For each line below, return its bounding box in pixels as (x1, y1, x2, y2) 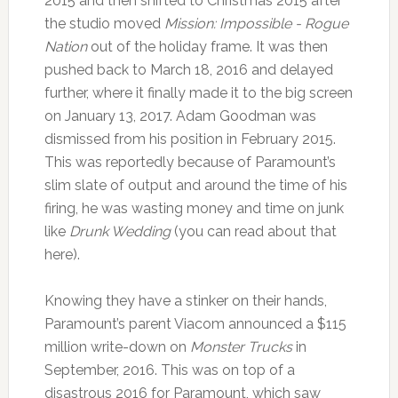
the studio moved (44, 14, 164, 32)
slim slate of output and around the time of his (44, 176, 347, 194)
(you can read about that (170, 222, 337, 240)
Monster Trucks (189, 338, 292, 355)
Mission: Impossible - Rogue (163, 14, 348, 32)
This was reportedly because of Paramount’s (44, 153, 336, 171)
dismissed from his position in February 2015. (44, 130, 336, 147)
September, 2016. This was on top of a (44, 361, 295, 378)
